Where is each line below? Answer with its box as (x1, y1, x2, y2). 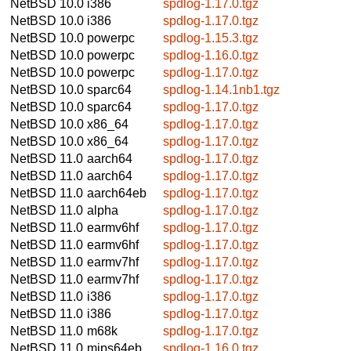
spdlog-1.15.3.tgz (163, 31, 259, 45)
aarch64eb (87, 186, 147, 200)
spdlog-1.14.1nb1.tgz (163, 82, 280, 96)
